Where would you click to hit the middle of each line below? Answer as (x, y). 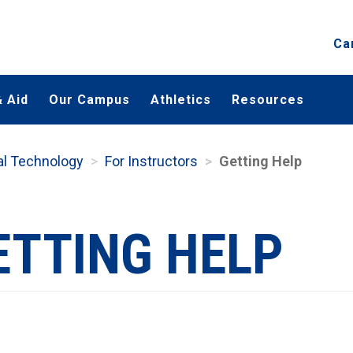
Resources (268, 100)
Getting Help (260, 161)
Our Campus (89, 100)
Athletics (181, 100)
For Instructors (151, 161)
